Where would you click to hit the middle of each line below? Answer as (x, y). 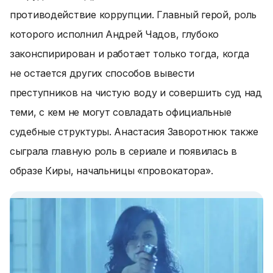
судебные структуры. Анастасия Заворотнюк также (134, 132)
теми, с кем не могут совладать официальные (121, 112)
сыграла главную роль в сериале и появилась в (123, 151)
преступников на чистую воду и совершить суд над (136, 93)
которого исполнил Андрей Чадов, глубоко (115, 34)
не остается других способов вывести (102, 73)
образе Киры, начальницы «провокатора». (112, 171)
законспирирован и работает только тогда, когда (130, 54)
